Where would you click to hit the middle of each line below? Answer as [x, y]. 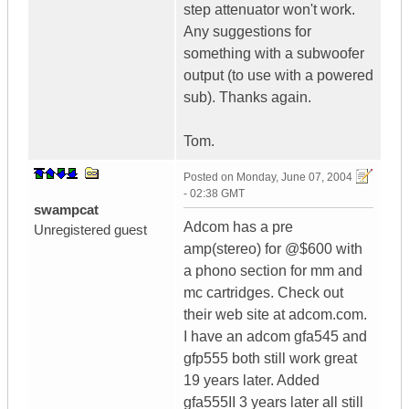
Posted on [210, 178]
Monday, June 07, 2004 [294, 178]
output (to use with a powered [278, 76]
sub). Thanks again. [247, 98]
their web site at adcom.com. [275, 315]
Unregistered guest [90, 230]
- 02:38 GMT [214, 194]
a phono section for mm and [273, 271]
